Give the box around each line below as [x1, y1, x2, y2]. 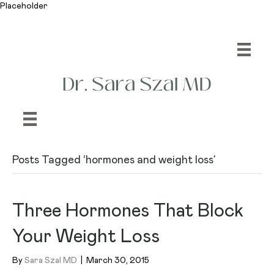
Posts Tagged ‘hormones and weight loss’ [12, 154, 215, 166]
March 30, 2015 [86, 256, 149, 265]
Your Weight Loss [12, 227, 160, 246]
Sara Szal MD [24, 256, 77, 265]
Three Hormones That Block [12, 201, 243, 220]
